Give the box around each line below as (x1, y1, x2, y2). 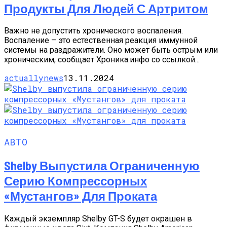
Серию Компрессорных (4, 173, 147, 188)
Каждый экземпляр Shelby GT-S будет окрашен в (4, 213, 192, 223)
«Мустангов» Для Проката (4, 188, 157, 204)
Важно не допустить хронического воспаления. (4, 26, 183, 36)
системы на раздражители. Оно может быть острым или (4, 45, 218, 55)
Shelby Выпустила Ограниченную (4, 158, 200, 173)
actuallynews (4, 72, 63, 84)
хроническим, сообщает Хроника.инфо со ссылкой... (4, 55, 200, 65)
